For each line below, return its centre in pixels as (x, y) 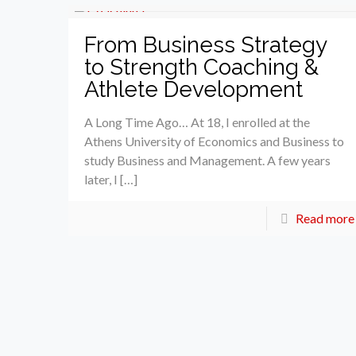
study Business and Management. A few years (208, 160)
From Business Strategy (206, 44)
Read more (325, 218)
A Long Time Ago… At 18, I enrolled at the (197, 122)
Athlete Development (194, 89)
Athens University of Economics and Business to (215, 141)
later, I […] (111, 179)
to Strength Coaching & (202, 67)
